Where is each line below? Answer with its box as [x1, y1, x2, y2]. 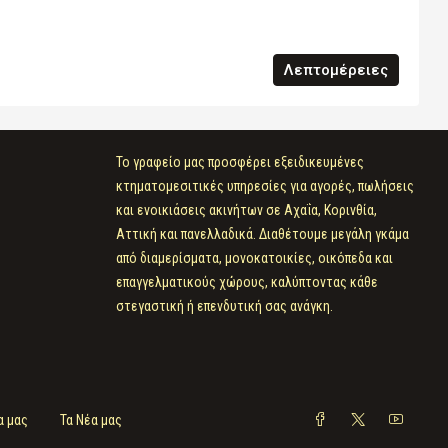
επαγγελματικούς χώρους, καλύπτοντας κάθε [115, 274, 378, 290]
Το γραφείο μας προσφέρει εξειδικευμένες [115, 154, 364, 170]
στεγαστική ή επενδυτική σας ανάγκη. [115, 298, 333, 314]
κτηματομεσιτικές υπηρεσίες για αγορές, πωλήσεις [115, 178, 414, 194]
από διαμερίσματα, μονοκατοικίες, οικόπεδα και [115, 250, 393, 266]
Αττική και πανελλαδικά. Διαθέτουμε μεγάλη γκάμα [115, 226, 409, 242]
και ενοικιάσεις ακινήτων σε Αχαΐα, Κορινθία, [115, 202, 377, 218]
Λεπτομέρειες [284, 61, 388, 79]
